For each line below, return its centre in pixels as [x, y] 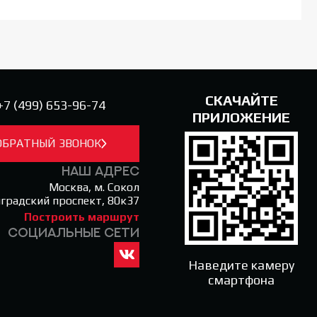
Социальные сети [74, 232]
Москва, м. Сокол [94, 187]
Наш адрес [100, 171]
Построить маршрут [82, 217]
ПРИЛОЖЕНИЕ [241, 117]
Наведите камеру [241, 265]
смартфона [241, 279]
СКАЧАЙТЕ [241, 100]
